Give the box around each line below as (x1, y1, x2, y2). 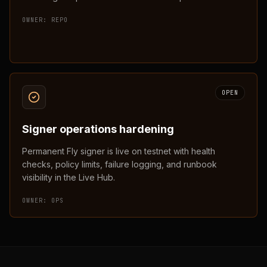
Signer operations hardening (22, 123, 174, 135)
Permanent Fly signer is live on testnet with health (22, 146, 215, 156)
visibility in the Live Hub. (22, 172, 115, 182)
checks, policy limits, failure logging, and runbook (22, 159, 217, 169)
